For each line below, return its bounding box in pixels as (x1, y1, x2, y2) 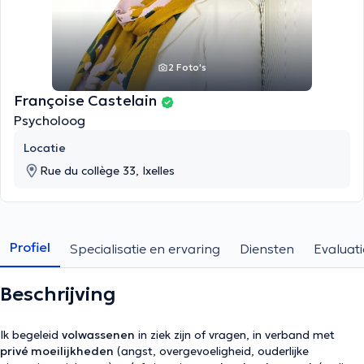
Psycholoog (14, 112, 85, 128)
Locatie (24, 141, 66, 155)
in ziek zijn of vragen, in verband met (135, 327, 335, 342)
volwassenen (62, 327, 135, 342)
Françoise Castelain (14, 91, 160, 110)
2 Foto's (167, 61, 206, 73)
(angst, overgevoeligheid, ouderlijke (114, 344, 309, 358)
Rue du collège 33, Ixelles (40, 163, 175, 178)
